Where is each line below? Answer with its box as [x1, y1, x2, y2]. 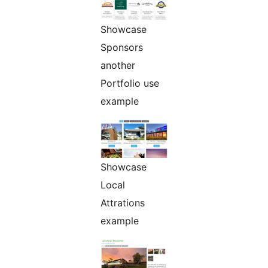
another [100, 59, 135, 72]
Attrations [100, 197, 145, 209]
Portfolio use [100, 77, 159, 90]
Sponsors [100, 41, 143, 54]
